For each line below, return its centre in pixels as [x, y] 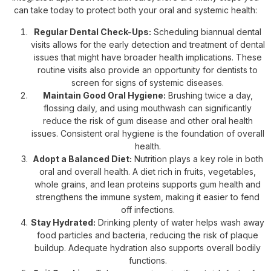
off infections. [148, 209]
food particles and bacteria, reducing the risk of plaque [148, 235]
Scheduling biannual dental [206, 31]
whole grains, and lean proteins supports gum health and [148, 184]
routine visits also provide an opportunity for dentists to [148, 70]
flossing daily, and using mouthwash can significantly [148, 108]
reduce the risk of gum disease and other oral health [148, 120]
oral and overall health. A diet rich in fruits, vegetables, [148, 171]
